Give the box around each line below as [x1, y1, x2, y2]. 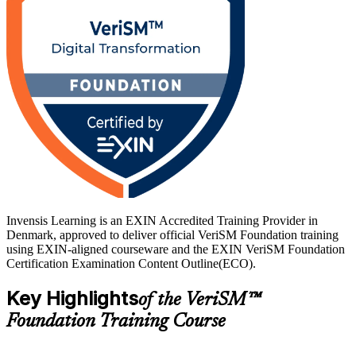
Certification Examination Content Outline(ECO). [6, 256, 256, 270]
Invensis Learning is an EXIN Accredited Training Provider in [6, 213, 318, 227]
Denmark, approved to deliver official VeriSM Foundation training [6, 227, 339, 242]
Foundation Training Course [6, 311, 226, 331]
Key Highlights [6, 286, 138, 310]
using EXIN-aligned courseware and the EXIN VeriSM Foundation [6, 242, 345, 256]
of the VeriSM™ [138, 290, 261, 310]
